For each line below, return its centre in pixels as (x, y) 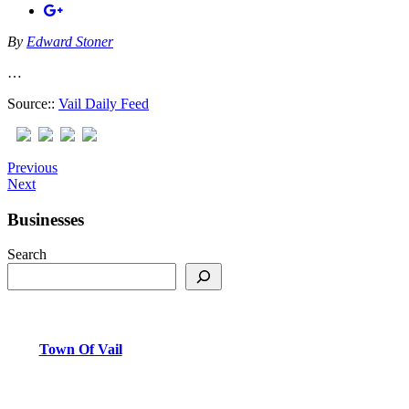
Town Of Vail (80, 349)
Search (27, 255)
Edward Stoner (70, 41)
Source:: (33, 103)
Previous (32, 167)
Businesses (46, 219)
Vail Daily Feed (104, 103)
